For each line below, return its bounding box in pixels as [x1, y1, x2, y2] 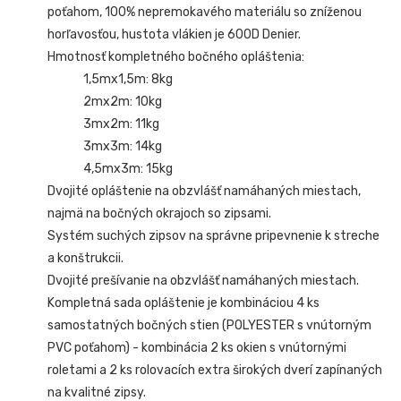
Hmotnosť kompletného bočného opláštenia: [47, 48, 305, 64]
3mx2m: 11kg [83, 115, 160, 132]
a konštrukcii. [47, 250, 124, 266]
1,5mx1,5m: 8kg [83, 71, 174, 87]
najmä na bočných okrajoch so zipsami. [47, 205, 272, 221]
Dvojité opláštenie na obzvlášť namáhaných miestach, [47, 183, 362, 199]
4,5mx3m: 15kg [83, 160, 174, 176]
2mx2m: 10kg [83, 93, 163, 109]
